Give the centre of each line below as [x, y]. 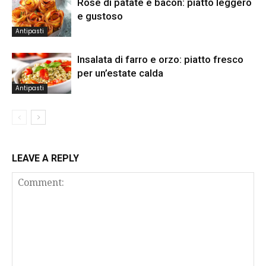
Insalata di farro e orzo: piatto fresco [160, 59]
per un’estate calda [120, 73]
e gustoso [100, 16]
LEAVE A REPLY [45, 159]
